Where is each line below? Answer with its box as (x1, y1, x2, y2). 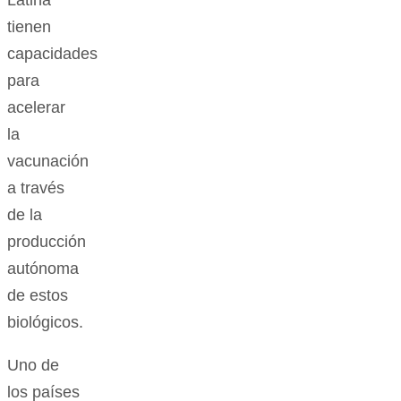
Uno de (7, 356, 59, 375)
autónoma (7, 260, 79, 278)
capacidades (7, 45, 98, 64)
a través (7, 179, 64, 198)
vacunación (7, 152, 89, 171)
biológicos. (7, 313, 83, 332)
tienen (7, 18, 51, 37)
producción (7, 233, 86, 252)
